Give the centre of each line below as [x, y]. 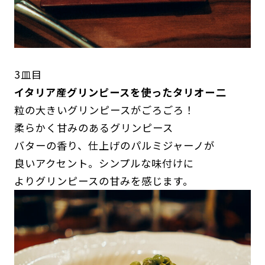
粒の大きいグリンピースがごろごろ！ [104, 110]
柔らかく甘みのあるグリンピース [94, 128]
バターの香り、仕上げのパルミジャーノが [114, 146]
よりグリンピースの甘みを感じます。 [104, 181]
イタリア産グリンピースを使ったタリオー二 [120, 92]
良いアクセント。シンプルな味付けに [104, 163]
